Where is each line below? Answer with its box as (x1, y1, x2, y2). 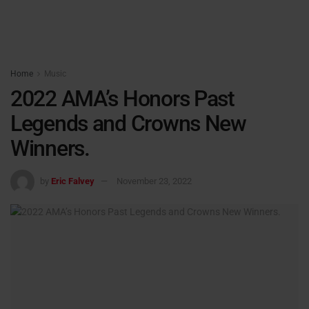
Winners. (10, 135, 90, 161)
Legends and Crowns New (10, 110, 246, 137)
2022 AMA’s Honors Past (10, 86, 235, 112)
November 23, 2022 (117, 175, 192, 186)
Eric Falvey (51, 175, 94, 186)
